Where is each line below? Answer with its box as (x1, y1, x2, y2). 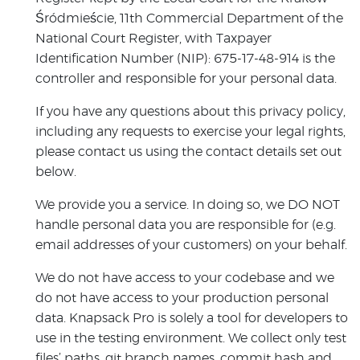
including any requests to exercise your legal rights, (35, 125, 346, 138)
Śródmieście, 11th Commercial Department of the (35, 12, 343, 25)
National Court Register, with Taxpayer (35, 32, 272, 45)
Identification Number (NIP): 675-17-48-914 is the (35, 52, 335, 65)
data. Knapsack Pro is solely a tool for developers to (35, 312, 348, 325)
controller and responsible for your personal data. (35, 72, 337, 85)
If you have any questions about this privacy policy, (35, 105, 346, 118)
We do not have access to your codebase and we (35, 272, 334, 284)
